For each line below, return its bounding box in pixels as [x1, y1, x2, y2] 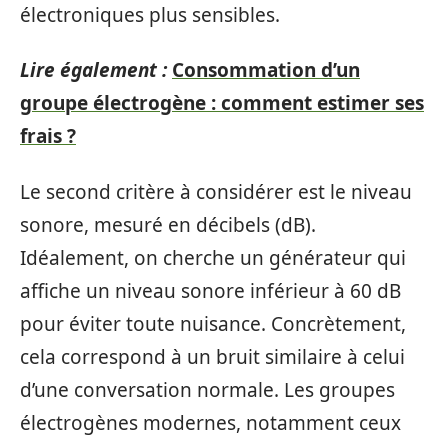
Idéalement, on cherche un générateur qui [20, 244, 406, 271]
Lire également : [20, 57, 167, 83]
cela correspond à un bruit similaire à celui [20, 343, 405, 370]
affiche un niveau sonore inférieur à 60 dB [20, 277, 401, 304]
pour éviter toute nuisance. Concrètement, [20, 310, 406, 337]
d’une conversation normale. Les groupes [20, 376, 395, 403]
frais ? [20, 123, 76, 149]
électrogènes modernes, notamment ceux [20, 409, 401, 436]
